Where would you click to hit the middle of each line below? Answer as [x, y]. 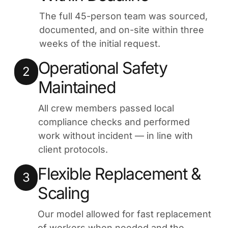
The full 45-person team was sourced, [123, 16]
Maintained [77, 87]
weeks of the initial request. [100, 44]
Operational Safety [103, 68]
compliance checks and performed [114, 122]
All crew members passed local [106, 108]
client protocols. [73, 149]
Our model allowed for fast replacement [125, 214]
